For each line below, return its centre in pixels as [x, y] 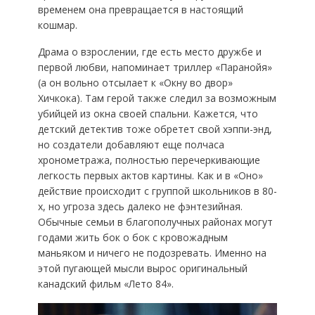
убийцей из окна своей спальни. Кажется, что [148, 114]
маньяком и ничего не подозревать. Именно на [152, 253]
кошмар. [57, 25]
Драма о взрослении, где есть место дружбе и [149, 52]
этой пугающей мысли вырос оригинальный [142, 269]
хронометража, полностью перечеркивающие [149, 160]
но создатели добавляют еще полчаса [131, 145]
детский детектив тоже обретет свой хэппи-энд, [155, 129]
